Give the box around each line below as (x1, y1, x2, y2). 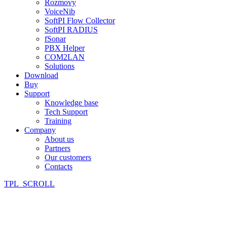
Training (45, 116, 71, 125)
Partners (45, 143, 70, 153)
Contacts (45, 162, 72, 171)
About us (45, 134, 74, 143)
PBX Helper (45, 43, 85, 52)
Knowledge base (45, 98, 98, 107)
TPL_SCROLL (4, 179, 55, 188)
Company (24, 125, 56, 134)
